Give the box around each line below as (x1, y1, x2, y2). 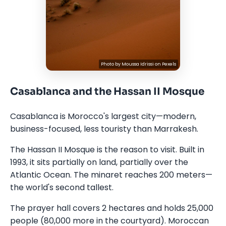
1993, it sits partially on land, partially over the (10, 156, 188, 168)
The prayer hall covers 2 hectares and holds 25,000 (10, 202, 213, 214)
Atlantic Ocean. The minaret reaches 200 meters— (10, 169, 212, 181)
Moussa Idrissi (121, 61, 154, 67)
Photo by (100, 61, 122, 67)
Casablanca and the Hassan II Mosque (10, 85, 204, 98)
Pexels (161, 61, 176, 67)
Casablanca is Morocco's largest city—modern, (10, 110, 196, 122)
